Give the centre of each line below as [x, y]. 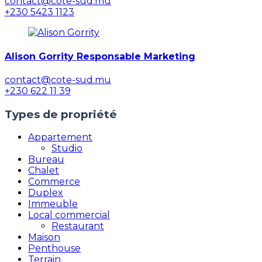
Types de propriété [61, 114]
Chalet [44, 171]
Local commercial [69, 215]
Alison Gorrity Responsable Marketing [100, 56]
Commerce [54, 182]
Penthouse [54, 249]
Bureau [46, 160]
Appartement [60, 137]
